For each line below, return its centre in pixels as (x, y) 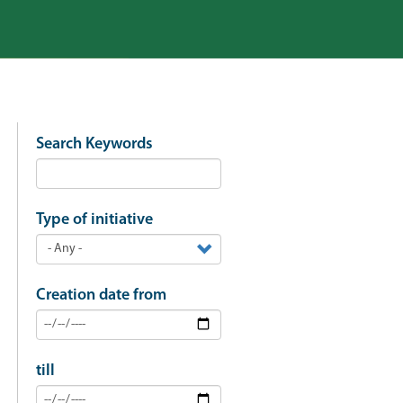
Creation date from (101, 296)
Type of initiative (94, 220)
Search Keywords (94, 144)
